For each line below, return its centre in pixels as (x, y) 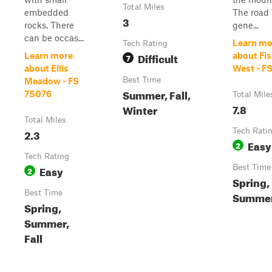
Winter (140, 109)
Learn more (49, 55)
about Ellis (46, 68)
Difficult (158, 57)
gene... (246, 25)
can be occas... (54, 38)
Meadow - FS (52, 81)
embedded (46, 12)
